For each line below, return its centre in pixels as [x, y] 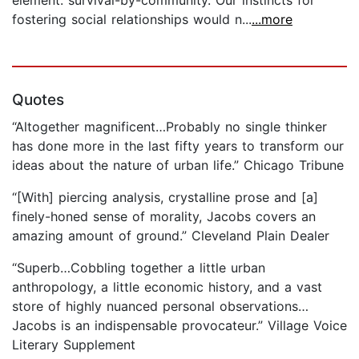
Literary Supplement [74, 344]
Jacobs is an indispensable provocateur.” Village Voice [179, 325]
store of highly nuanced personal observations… [160, 306]
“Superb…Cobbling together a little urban [139, 267]
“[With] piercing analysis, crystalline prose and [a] [165, 197]
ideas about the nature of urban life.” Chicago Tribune [178, 165]
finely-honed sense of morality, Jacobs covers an [164, 216]
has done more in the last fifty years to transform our [178, 145]
